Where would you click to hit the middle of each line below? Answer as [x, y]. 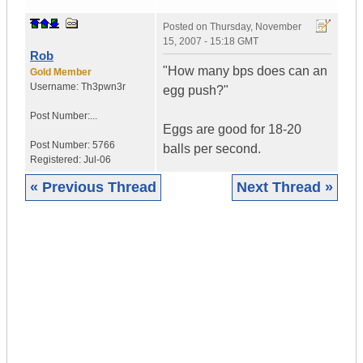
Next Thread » [285, 188]
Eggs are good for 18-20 [232, 130]
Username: [56, 87]
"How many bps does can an [245, 71]
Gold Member [61, 73]
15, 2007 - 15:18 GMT [211, 42]
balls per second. [212, 149]
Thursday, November [256, 27]
